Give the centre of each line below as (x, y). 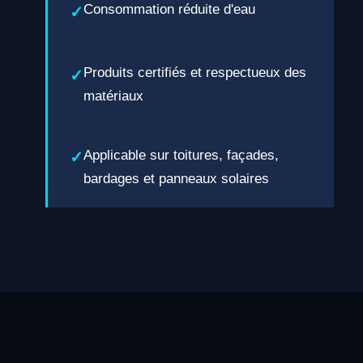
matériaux (113, 96)
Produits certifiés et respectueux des (194, 73)
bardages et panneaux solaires (176, 178)
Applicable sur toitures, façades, (181, 155)
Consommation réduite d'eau (169, 10)
